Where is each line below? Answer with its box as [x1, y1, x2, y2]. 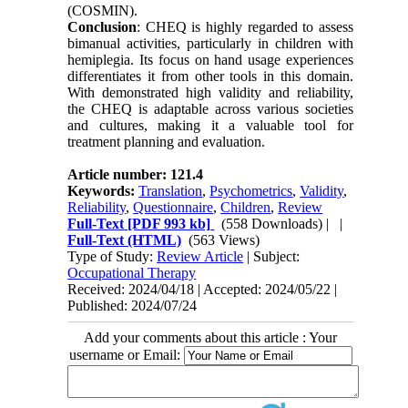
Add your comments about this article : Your [84, 329, 337, 345]
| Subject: [243, 248, 301, 264]
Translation [138, 182, 203, 199]
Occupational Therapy [67, 264, 197, 280]
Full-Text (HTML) [67, 231, 182, 248]
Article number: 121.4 [67, 166, 204, 182]
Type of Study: [67, 248, 158, 264]
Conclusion [67, 18, 138, 35]
